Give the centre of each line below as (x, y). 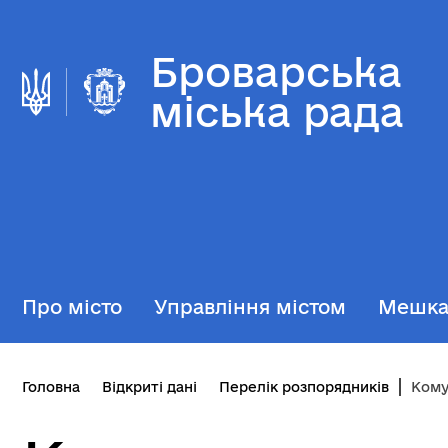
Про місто (72, 307)
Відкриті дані (149, 387)
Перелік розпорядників (304, 387)
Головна (51, 387)
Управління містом (250, 307)
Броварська (276, 71)
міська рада (277, 111)
